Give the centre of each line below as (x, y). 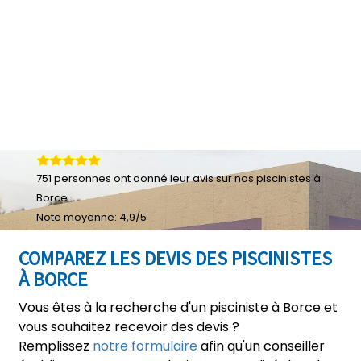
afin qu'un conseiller (261, 346)
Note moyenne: (78, 217)
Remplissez (56, 346)
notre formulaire (145, 346)
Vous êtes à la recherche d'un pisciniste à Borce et (178, 307)
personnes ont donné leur (122, 178)
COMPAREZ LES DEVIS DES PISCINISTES (175, 258)
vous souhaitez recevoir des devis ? (129, 327)
